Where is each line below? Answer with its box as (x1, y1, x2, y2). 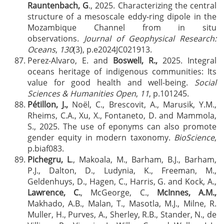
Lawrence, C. (27, 187, 81, 198)
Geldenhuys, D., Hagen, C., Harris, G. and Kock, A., (27, 176, 216, 187)
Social (194, 77, 216, 88)
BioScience (174, 132, 214, 143)
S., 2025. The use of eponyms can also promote (27, 121, 216, 132)
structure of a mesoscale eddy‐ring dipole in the (27, 11, 216, 22)
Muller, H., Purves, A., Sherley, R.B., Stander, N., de (27, 209, 216, 220)
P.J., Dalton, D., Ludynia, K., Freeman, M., (27, 165, 216, 176)
